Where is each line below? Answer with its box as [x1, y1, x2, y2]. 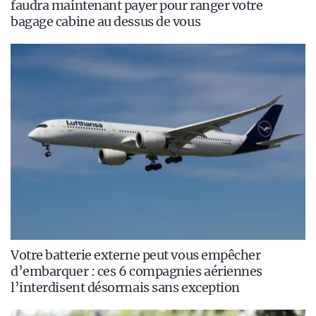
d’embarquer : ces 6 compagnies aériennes [11, 263, 262, 279]
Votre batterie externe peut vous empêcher [11, 247, 261, 263]
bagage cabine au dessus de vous [11, 13, 201, 30]
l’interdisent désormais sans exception [11, 279, 240, 296]
